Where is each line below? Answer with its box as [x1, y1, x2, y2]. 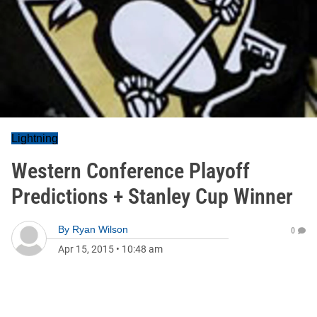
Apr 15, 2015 [58, 243, 114, 255]
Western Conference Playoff [11, 158, 250, 183]
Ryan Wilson [72, 224, 128, 235]
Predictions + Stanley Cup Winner [11, 184, 293, 209]
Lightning [11, 132, 58, 144]
